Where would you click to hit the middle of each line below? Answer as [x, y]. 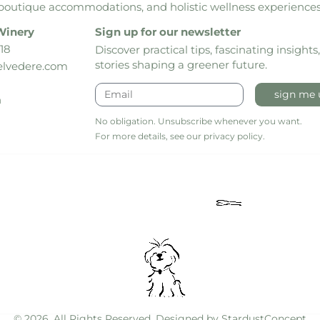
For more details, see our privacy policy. [180, 136]
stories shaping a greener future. [181, 65]
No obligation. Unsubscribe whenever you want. [198, 121]
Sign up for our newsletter [167, 32]
